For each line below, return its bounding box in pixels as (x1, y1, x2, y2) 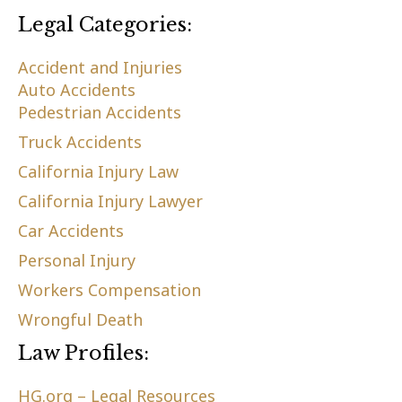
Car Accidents (18, 219, 124, 241)
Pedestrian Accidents (18, 100, 181, 123)
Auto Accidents (18, 78, 135, 100)
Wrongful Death (18, 308, 143, 330)
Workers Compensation (18, 278, 201, 301)
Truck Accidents (18, 130, 142, 153)
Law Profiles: (18, 340, 149, 365)
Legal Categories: (18, 12, 192, 37)
